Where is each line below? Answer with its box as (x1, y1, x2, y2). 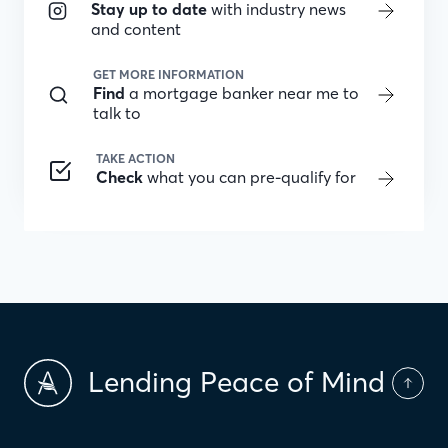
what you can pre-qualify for (143, 167, 356, 187)
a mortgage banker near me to (124, 83, 359, 103)
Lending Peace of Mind (88, 365, 385, 400)
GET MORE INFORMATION (92, 67, 244, 82)
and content (91, 19, 182, 39)
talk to (92, 103, 141, 123)
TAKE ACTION (96, 151, 175, 166)
